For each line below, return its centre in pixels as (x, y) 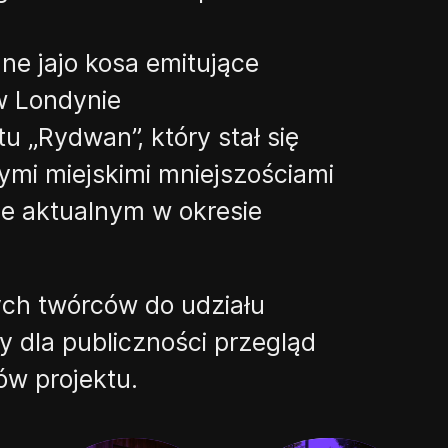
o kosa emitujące (161, 63)
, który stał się (218, 137)
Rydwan (85, 137)
